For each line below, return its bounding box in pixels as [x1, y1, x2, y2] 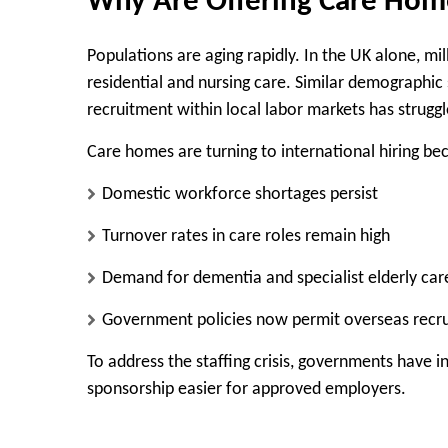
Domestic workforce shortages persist [102, 185, 378, 205]
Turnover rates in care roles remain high [102, 227, 390, 247]
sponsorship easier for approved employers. [87, 380, 406, 400]
